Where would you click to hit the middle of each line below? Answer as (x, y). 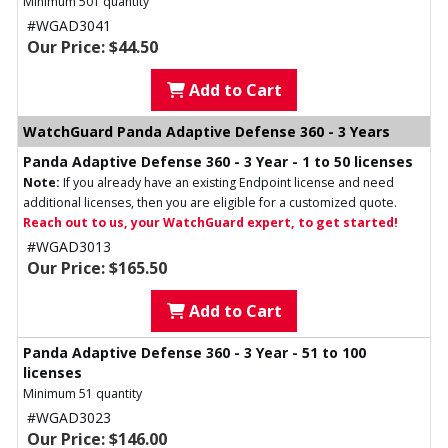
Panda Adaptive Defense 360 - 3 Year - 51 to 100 (194, 353)
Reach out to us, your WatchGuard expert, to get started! (210, 223)
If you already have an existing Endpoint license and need (227, 183)
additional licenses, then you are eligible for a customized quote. (210, 203)
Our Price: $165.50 (97, 268)
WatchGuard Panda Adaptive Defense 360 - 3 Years (206, 132)
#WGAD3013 (69, 247)
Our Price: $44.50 (92, 47)
